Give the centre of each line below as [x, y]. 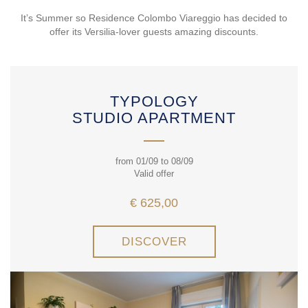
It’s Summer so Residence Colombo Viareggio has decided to [154, 18]
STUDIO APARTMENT [154, 118]
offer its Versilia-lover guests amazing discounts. [154, 32]
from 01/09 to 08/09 [154, 161]
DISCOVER [154, 242]
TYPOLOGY [154, 101]
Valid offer [154, 174]
